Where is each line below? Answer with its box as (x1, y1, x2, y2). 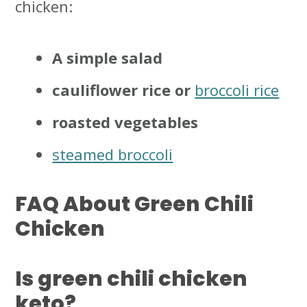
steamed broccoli (52, 144, 173, 165)
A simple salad (52, 47, 163, 69)
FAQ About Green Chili (15, 190, 254, 219)
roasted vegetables (52, 112, 199, 133)
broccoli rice (195, 79, 280, 101)
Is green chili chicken (15, 264, 248, 294)
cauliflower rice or (52, 79, 195, 101)
